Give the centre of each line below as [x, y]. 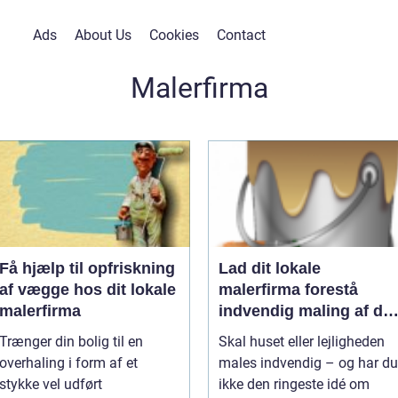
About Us [103, 35]
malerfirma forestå [288, 290]
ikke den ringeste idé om [294, 384]
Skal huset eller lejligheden [302, 342]
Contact [241, 35]
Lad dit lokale [270, 268]
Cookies [174, 35]
